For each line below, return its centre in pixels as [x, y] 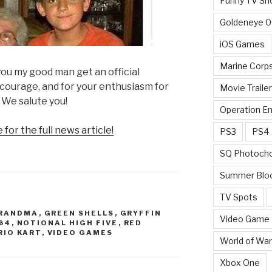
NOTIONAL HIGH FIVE [67, 223]
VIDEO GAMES [80, 233]
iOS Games [242, 44]
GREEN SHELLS [79, 213]
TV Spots [238, 197]
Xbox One [240, 262]
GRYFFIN [141, 213]
